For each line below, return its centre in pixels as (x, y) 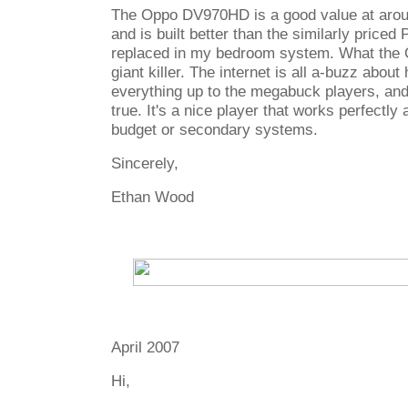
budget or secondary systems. (214, 129)
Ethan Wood (153, 197)
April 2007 (145, 347)
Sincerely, (145, 163)
